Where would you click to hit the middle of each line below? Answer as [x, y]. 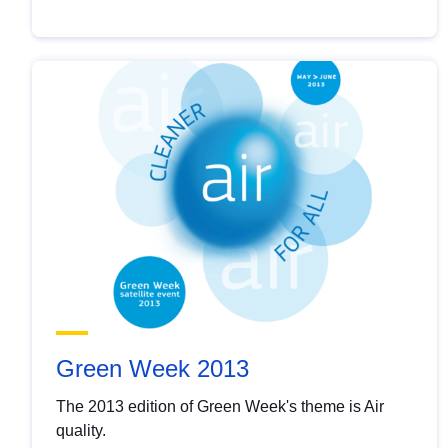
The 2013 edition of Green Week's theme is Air [220, 407]
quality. [81, 431]
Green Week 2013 [152, 369]
